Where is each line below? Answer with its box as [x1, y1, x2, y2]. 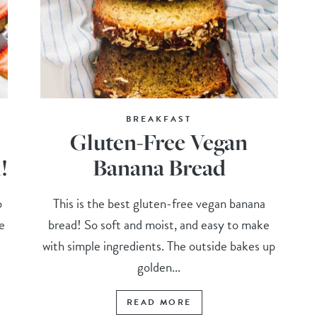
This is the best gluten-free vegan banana [52, 193, 265, 214]
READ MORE [126, 296, 192, 309]
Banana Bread [92, 152, 226, 183]
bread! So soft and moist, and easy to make [48, 214, 270, 236]
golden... [137, 257, 181, 278]
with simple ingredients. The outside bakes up [42, 236, 276, 257]
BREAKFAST [126, 113, 192, 126]
